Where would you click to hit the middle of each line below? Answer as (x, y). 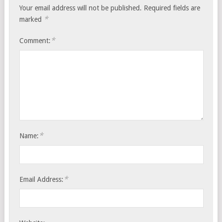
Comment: (35, 41)
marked (32, 20)
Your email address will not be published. (81, 8)
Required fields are (171, 8)
